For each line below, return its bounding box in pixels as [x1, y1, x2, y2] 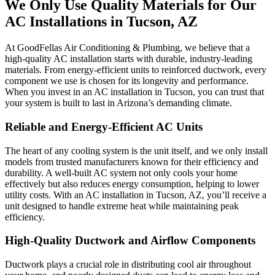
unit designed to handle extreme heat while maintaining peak [5, 200, 239, 211]
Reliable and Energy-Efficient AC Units [5, 120, 203, 133]
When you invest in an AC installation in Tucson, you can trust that [5, 87, 264, 98]
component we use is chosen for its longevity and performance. [5, 76, 249, 87]
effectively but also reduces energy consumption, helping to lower [5, 178, 259, 189]
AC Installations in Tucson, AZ [5, 14, 198, 30]
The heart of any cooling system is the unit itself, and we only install [5, 145, 268, 156]
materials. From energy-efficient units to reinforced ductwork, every [5, 64, 266, 76]
